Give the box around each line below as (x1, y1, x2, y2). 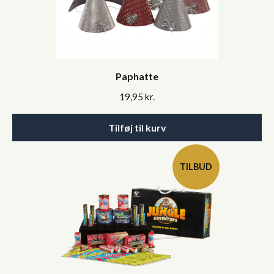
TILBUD (180, 161, 212, 172)
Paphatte (116, 70, 158, 82)
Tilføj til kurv (108, 122, 166, 133)
